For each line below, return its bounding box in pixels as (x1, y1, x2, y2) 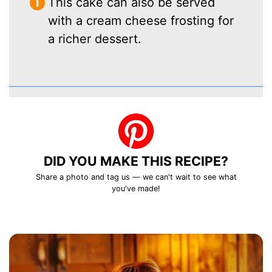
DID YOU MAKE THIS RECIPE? (44, 152, 228, 169)
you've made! (112, 183, 160, 193)
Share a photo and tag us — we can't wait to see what (35, 172, 237, 182)
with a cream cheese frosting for (48, 13, 234, 28)
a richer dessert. (48, 31, 142, 46)
